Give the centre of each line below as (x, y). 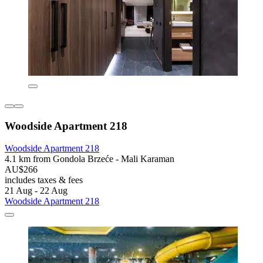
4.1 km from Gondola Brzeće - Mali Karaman (90, 159)
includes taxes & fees (44, 180)
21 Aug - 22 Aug (36, 191)
